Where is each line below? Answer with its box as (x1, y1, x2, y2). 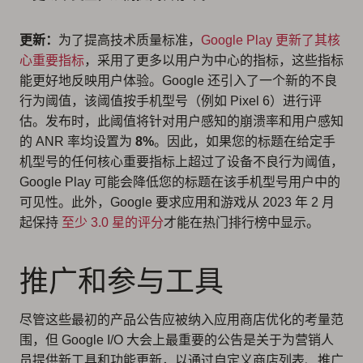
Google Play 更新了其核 (201, 33, 340, 47)
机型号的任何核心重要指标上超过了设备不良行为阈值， (19, 155, 344, 169)
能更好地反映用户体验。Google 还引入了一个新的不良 (19, 74, 337, 88)
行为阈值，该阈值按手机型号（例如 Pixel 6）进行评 (19, 94, 322, 108)
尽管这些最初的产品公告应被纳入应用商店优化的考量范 (19, 313, 344, 327)
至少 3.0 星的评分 (62, 216, 164, 229)
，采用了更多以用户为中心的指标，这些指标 (84, 53, 344, 67)
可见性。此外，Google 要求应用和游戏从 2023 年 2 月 (19, 195, 335, 209)
